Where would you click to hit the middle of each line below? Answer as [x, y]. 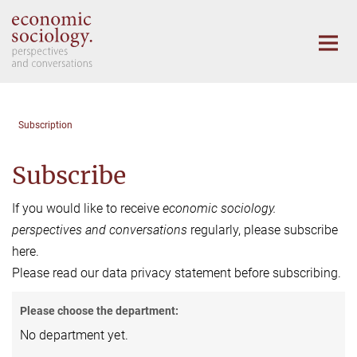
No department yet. [74, 335]
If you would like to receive [87, 208]
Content [26, 36]
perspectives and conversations [100, 229]
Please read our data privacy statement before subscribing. [177, 273]
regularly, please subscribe [263, 229]
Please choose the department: [99, 310]
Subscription [45, 125]
